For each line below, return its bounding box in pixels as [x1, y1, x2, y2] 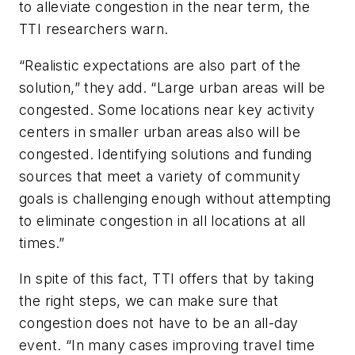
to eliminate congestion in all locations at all [19, 212, 306, 229]
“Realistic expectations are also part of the [19, 56, 301, 74]
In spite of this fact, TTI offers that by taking [19, 270, 315, 288]
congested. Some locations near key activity [19, 101, 315, 118]
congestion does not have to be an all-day [19, 315, 299, 332]
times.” [19, 234, 65, 251]
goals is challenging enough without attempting [19, 189, 331, 207]
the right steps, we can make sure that [19, 292, 279, 310]
